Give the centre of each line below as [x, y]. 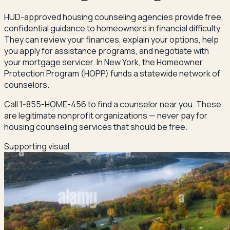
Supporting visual [37, 147]
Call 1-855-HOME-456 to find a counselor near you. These [113, 104]
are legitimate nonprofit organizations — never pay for [106, 116]
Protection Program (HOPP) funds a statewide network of [112, 74]
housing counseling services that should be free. [96, 127]
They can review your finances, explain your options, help [111, 40]
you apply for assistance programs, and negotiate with [107, 51]
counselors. [27, 85]
